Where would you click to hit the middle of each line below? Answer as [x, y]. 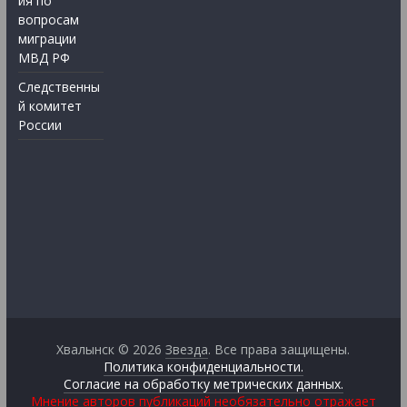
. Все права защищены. [279, 349]
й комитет [50, 105]
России [40, 124]
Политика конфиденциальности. [203, 366]
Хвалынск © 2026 [111, 349]
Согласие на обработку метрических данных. [203, 383]
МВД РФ [44, 57]
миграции [47, 38]
